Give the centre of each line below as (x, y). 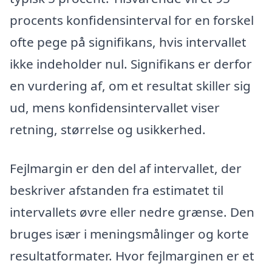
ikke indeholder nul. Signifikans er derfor (131, 64)
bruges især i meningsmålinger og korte (129, 233)
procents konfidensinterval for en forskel (132, 20)
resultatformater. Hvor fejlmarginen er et (132, 255)
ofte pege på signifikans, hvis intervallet (128, 42)
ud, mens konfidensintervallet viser (115, 108)
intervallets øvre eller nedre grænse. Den (132, 212)
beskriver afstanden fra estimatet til (117, 190)
